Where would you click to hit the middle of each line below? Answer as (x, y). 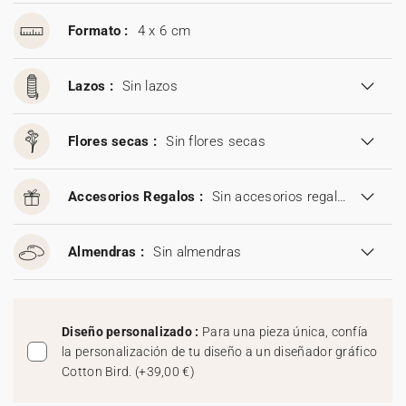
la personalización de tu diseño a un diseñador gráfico (220, 352)
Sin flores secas (216, 141)
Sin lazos (150, 86)
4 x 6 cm (164, 31)
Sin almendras (198, 252)
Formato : (98, 31)
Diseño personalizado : (132, 332)
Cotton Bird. (98, 372)
